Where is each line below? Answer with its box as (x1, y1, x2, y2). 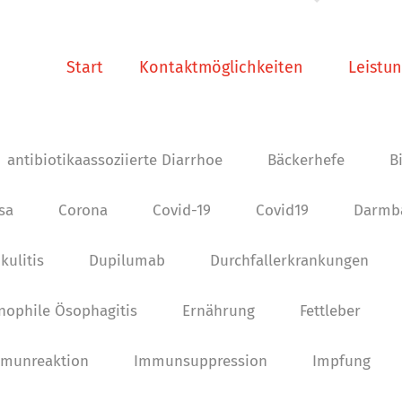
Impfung (311, 352, 371, 371)
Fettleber (299, 301, 361, 320)
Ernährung (181, 301, 255, 320)
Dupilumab (88, 251, 165, 270)
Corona (58, 201, 108, 220)
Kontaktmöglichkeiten (139, 57, 303, 77)
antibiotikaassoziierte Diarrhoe (7, 151, 223, 170)
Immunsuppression (133, 352, 267, 371)
